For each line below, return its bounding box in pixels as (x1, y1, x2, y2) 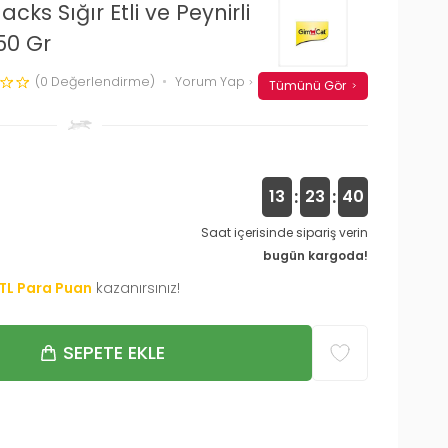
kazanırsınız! (96, 277, 180, 298)
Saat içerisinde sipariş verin (201, 223, 368, 241)
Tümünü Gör (268, 76, 346, 94)
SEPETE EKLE (62, 339, 165, 365)
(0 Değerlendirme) (35, 72, 155, 90)
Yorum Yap (175, 72, 248, 90)
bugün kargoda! (263, 246, 368, 264)
